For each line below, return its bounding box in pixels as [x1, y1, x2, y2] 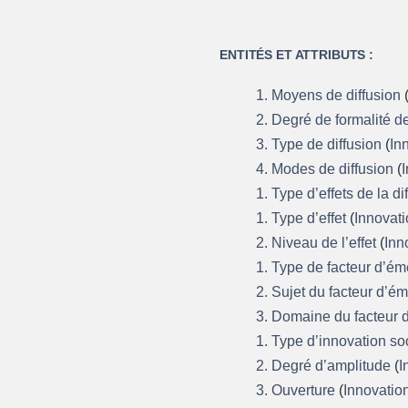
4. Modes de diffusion [256, 160, 398, 177]
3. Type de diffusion [256, 136, 386, 152]
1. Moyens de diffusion [256, 87, 405, 103]
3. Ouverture [256, 382, 340, 398]
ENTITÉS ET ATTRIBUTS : [219, 46, 373, 62]
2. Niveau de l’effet [256, 234, 381, 250]
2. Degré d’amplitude [256, 357, 395, 373]
